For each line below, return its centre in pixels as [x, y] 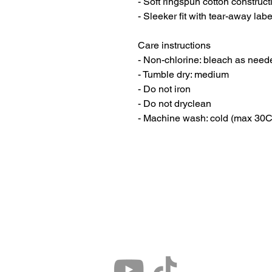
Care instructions [174, 45]
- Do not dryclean [175, 104]
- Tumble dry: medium [183, 74]
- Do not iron [164, 89]
